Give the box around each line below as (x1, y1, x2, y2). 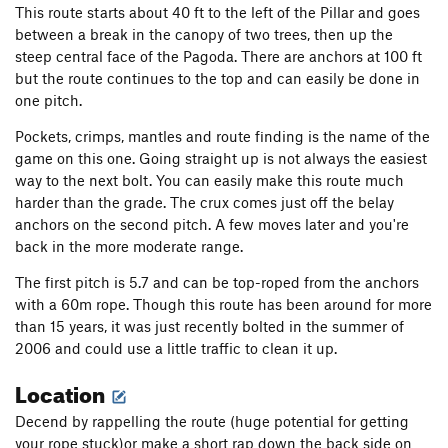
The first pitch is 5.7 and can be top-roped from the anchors (15, 273, 419, 292)
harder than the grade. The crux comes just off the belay (15, 193, 394, 212)
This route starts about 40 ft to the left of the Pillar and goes (15, 3, 420, 22)
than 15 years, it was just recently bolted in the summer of (15, 317, 404, 336)
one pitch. (15, 91, 82, 110)
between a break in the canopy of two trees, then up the (15, 25, 393, 44)
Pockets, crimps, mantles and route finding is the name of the (15, 127, 430, 146)
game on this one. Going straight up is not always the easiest (15, 149, 427, 168)
